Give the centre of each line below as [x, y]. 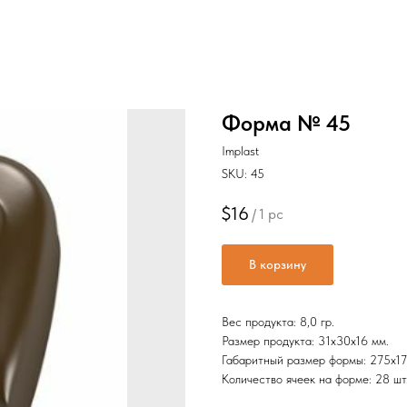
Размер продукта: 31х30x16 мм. [305, 341]
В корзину [278, 265]
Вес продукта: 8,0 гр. [278, 322]
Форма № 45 [286, 123]
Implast [240, 151]
